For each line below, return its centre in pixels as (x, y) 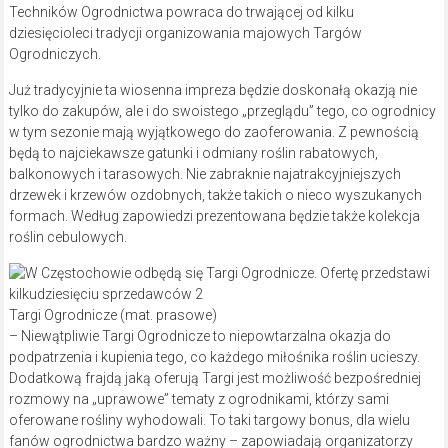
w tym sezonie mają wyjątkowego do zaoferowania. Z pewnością (213, 132)
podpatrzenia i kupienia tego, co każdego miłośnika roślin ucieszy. (214, 357)
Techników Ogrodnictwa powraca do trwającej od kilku (181, 12)
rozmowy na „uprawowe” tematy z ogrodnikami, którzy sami (198, 399)
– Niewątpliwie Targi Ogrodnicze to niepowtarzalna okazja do (199, 336)
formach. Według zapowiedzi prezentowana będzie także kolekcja (214, 216)
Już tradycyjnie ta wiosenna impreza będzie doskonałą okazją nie (212, 90)
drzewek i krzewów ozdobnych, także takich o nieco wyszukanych (215, 195)
